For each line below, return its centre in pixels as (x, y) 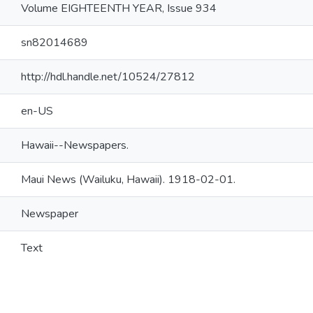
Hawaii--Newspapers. (75, 145)
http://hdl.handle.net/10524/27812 (108, 77)
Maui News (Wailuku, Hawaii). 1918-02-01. (128, 180)
